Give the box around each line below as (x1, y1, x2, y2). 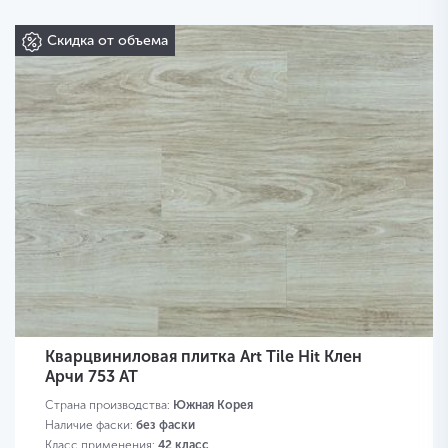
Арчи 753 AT (45, 367, 138, 387)
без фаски (136, 418, 195, 433)
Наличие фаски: (45, 418, 136, 433)
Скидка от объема (47, 32, 168, 50)
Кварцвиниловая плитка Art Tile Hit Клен (45, 347, 362, 367)
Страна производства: (45, 398, 173, 413)
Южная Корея (173, 398, 253, 413)
